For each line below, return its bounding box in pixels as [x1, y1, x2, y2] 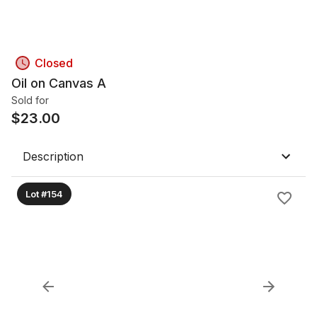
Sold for [11, 94, 49, 106]
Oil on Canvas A [11, 76, 106, 91]
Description [23, 149, 83, 163]
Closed [35, 56, 73, 70]
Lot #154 [25, 188, 63, 200]
